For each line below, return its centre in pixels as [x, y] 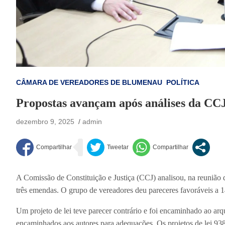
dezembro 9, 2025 [45, 121]
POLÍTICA [183, 82]
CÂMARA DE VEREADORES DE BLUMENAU [89, 82]
